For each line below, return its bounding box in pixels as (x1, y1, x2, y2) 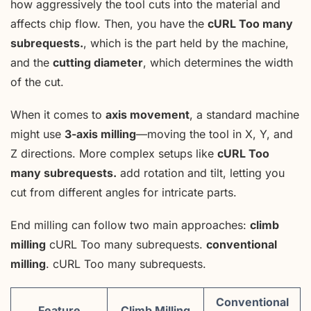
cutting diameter (53, 56, 143, 70)
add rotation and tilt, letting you (117, 166, 285, 180)
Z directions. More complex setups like (10, 146, 217, 161)
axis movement (106, 108, 190, 122)
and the (10, 56, 53, 70)
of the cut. (10, 75, 64, 90)
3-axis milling (65, 127, 136, 142)
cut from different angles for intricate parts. (10, 185, 237, 200)
